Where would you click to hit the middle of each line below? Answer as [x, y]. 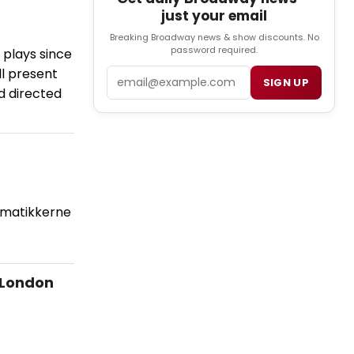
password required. [214, 50]
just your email [214, 16]
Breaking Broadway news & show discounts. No [214, 38]
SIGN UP [286, 83]
